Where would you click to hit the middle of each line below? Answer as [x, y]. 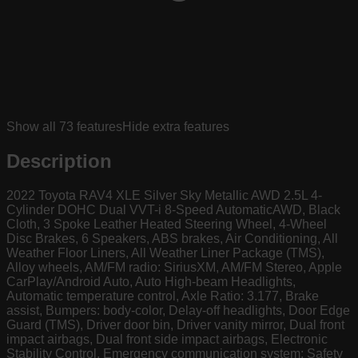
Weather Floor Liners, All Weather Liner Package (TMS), [165, 253]
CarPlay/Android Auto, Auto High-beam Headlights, [151, 281]
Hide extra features [176, 127]
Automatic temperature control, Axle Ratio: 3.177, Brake [163, 296]
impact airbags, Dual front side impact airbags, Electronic [167, 339]
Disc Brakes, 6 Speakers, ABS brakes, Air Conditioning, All [172, 238]
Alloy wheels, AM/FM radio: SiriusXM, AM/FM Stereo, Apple [174, 267]
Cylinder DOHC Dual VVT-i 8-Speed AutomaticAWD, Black [173, 209]
